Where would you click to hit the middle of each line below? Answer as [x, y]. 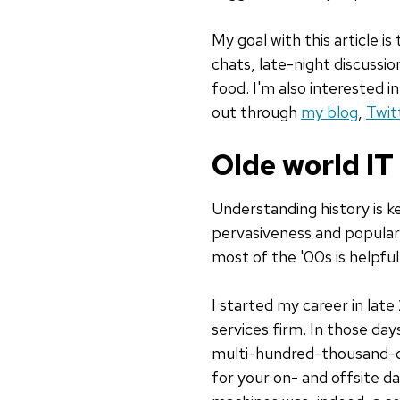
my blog [329, 112]
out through [256, 112]
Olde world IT [303, 165]
